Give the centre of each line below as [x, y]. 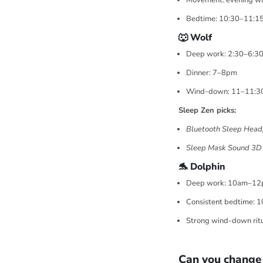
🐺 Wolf [195, 38]
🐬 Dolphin [202, 167]
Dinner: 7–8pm [211, 73]
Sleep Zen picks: [207, 111]
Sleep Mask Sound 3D [224, 148]
